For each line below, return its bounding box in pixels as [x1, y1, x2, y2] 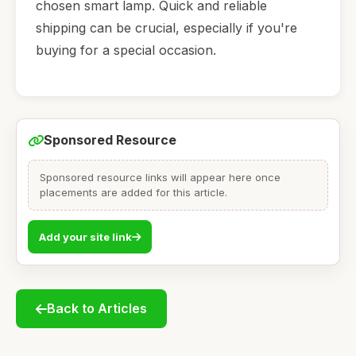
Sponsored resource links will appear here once [40, 171, 281, 184]
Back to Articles [47, 300, 147, 317]
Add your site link [39, 230, 132, 244]
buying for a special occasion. [36, 41, 216, 58]
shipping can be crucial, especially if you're [36, 19, 297, 36]
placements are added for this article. [40, 186, 227, 199]
